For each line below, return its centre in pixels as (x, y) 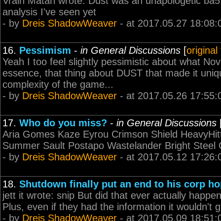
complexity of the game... (58, 84)
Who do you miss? (63, 123)
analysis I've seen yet (49, 12)
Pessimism (45, 50)
